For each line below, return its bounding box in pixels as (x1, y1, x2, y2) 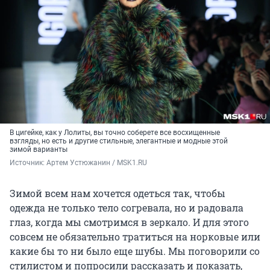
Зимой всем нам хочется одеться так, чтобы (10, 187, 225, 200)
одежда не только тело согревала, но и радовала (10, 201, 243, 215)
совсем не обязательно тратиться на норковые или (10, 230, 260, 243)
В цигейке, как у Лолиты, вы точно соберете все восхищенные (10, 128, 220, 137)
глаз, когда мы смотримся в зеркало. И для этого (10, 216, 249, 229)
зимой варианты (10, 145, 67, 154)
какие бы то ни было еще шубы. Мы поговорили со (10, 245, 260, 258)
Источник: (10, 159, 46, 168)
